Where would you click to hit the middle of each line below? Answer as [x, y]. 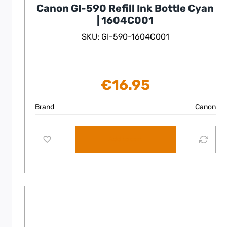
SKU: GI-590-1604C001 [125, 37]
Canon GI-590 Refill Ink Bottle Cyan [125, 8]
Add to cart [125, 139]
